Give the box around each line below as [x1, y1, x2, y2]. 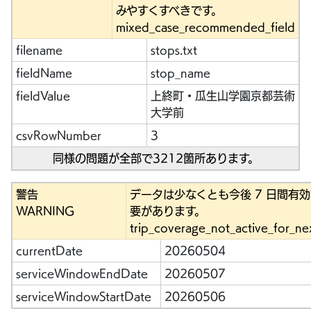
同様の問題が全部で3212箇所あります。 [52, 153, 259, 164]
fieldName [15, 67, 72, 78]
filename [15, 44, 62, 56]
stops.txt [150, 44, 197, 56]
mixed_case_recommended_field [115, 22, 295, 33]
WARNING [15, 205, 74, 217]
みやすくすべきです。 [115, 5, 222, 16]
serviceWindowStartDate [15, 291, 151, 302]
